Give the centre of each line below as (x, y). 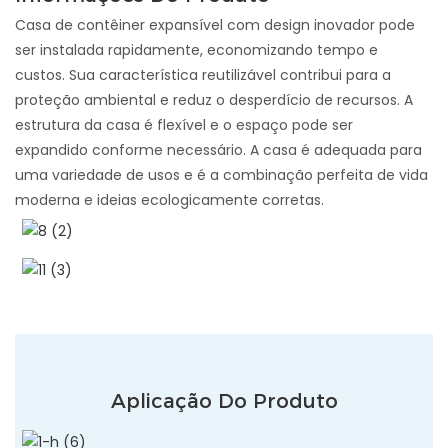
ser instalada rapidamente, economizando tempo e (196, 49)
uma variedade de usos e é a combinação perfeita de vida (221, 174)
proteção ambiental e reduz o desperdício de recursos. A (214, 99)
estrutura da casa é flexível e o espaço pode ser (184, 124)
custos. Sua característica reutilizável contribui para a (203, 74)
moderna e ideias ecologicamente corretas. (169, 199)
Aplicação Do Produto (224, 401)
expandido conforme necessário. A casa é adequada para (218, 149)
